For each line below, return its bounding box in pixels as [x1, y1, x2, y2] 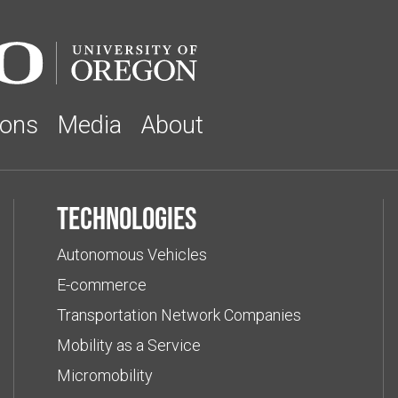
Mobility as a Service [56, 336, 201, 355]
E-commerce [56, 275, 147, 295]
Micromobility [56, 366, 153, 386]
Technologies [56, 200, 196, 236]
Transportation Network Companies [56, 306, 301, 325]
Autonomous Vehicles [56, 245, 207, 265]
